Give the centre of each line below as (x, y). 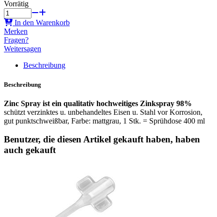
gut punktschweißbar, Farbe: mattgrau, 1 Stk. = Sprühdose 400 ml (104, 121)
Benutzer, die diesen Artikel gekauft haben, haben (102, 139)
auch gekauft (30, 150)
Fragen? (16, 40)
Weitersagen (23, 49)
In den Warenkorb (42, 23)
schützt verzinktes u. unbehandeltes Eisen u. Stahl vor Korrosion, (103, 112)
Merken (16, 31)
